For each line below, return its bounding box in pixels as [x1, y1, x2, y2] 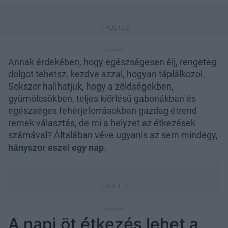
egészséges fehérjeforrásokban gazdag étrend [8, 105, 197, 116]
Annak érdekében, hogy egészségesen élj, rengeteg [8, 56, 216, 67]
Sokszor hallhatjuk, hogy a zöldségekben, [8, 80, 174, 92]
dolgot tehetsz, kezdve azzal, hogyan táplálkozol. [8, 68, 205, 79]
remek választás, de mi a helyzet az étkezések [8, 117, 195, 128]
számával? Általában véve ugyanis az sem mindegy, [8, 129, 218, 140]
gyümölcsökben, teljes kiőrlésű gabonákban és [8, 93, 196, 104]
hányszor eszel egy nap [8, 141, 104, 153]
